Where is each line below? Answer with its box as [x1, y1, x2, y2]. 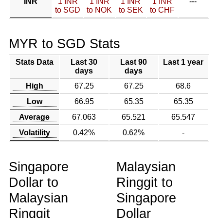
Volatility [18, 128, 50, 137]
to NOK [87, 6, 112, 14]
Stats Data [15, 58, 54, 66]
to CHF [149, 6, 175, 14]
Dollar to [8, 175, 58, 190]
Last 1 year [163, 58, 204, 66]
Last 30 [71, 58, 98, 66]
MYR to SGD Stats [8, 36, 120, 51]
